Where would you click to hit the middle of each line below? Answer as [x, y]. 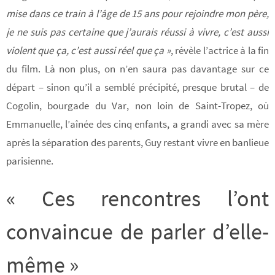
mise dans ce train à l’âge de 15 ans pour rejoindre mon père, [137, 13]
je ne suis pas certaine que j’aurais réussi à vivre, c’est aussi [137, 32]
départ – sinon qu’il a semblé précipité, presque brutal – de [137, 87]
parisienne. [30, 161]
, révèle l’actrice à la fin [220, 50]
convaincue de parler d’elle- [137, 231]
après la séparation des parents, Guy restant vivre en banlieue [137, 142]
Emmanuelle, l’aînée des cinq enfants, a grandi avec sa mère [137, 124]
